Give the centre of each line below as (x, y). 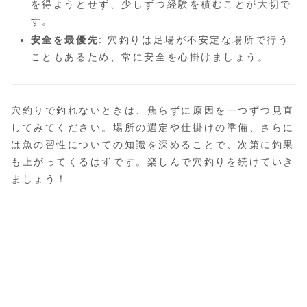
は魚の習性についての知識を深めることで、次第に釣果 (153, 144)
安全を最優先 (65, 40)
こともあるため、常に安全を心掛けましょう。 (150, 57)
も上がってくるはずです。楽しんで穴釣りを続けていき (153, 161)
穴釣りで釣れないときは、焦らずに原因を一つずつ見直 (153, 110)
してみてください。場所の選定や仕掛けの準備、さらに (153, 127)
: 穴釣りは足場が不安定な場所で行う (194, 40)
